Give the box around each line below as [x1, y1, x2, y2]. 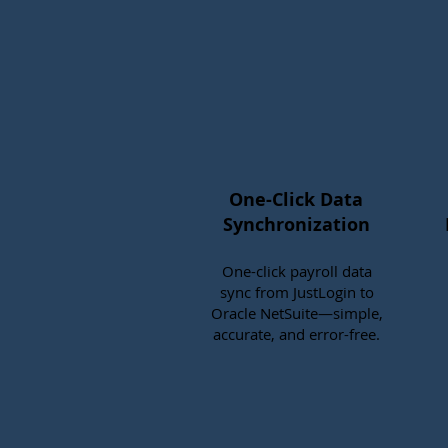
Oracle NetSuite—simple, [210, 303, 383, 323]
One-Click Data [229, 187, 363, 212]
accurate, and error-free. [213, 324, 380, 344]
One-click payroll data [221, 261, 372, 281]
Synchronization [222, 212, 370, 237]
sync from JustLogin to [219, 282, 374, 302]
